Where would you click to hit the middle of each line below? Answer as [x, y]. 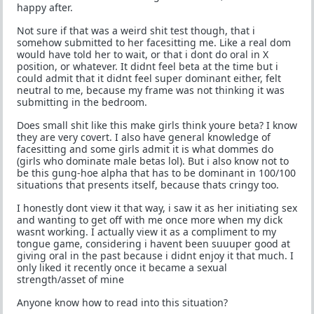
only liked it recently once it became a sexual [122, 267]
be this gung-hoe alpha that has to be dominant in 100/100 [156, 173]
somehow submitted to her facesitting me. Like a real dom [154, 42]
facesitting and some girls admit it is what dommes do [145, 149]
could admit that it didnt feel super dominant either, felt [149, 78]
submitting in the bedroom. [82, 102]
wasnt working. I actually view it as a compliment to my [146, 232]
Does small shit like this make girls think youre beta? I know [157, 125]
